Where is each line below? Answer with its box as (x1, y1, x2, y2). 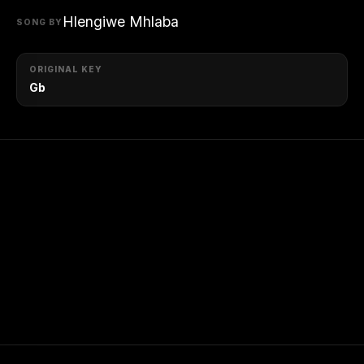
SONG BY (16, 16, 63, 27)
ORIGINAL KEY (29, 64, 102, 74)
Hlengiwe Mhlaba (63, 13, 179, 30)
